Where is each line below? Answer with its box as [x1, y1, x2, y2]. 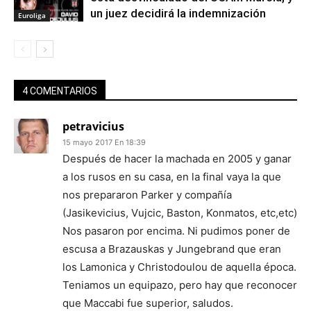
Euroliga [18, 10, 46, 21]
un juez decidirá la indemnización [90, 6, 266, 21]
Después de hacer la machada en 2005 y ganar [62, 152, 292, 166]
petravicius [62, 119, 124, 135]
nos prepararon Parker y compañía [62, 188, 232, 202]
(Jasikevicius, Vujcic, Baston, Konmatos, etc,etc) [62, 206, 297, 220]
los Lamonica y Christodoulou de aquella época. [62, 260, 296, 274]
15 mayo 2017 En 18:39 [62, 137, 146, 148]
